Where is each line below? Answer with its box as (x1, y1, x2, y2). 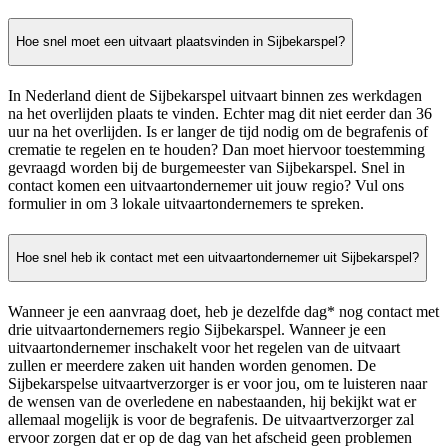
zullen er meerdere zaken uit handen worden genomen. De (8, 357, 376, 375)
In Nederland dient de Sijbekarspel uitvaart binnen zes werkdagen (8, 86, 422, 104)
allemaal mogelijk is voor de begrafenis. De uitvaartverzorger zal (8, 411, 414, 429)
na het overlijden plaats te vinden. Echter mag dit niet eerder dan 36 (8, 104, 432, 122)
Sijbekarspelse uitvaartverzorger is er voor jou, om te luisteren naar (8, 375, 427, 393)
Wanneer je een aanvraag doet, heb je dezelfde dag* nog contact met (8, 303, 439, 321)
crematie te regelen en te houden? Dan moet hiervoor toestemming (8, 140, 425, 158)
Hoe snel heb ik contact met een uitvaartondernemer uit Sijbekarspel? (16, 250, 419, 266)
